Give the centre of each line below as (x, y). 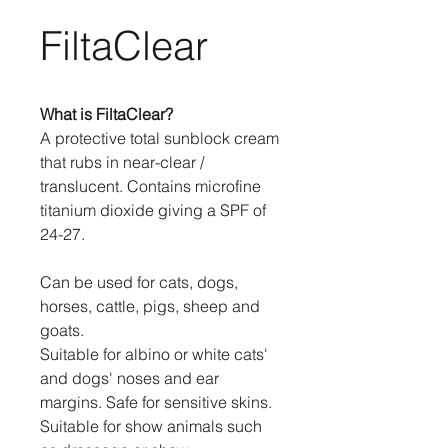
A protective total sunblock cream (159, 138)
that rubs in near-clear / (122, 162)
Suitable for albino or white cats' (154, 354)
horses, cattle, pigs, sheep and (150, 306)
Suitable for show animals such (151, 426)
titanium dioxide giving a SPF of (153, 210)
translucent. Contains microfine (150, 186)
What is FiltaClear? (106, 114)
